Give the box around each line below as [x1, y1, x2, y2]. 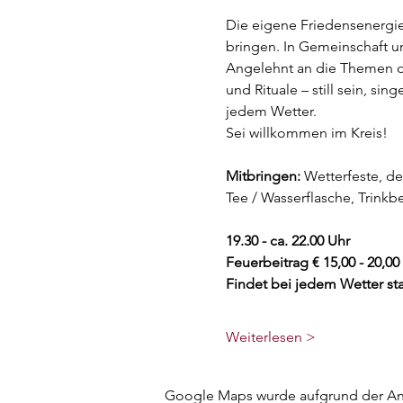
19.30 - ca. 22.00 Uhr [225, 232, 350, 249]
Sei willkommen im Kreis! [225, 124, 388, 141]
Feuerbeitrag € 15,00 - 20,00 [225, 254, 399, 271]
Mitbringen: [225, 167, 300, 184]
